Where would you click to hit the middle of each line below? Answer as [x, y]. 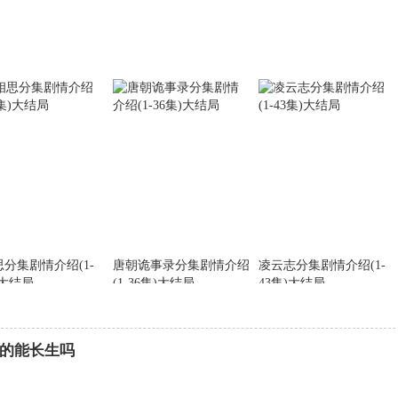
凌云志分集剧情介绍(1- [322, 265]
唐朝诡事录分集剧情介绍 [181, 265]
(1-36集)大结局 [154, 283]
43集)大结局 [292, 283]
